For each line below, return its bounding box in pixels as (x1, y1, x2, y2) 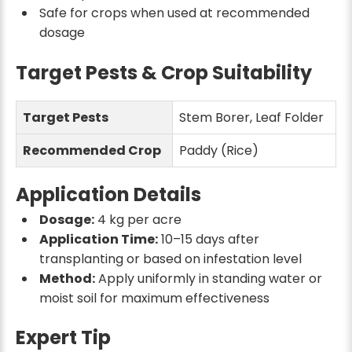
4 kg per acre (93, 210, 181, 229)
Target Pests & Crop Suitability (16, 59, 312, 86)
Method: (38, 269, 95, 288)
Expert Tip (16, 324, 111, 350)
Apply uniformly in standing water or (94, 269, 322, 288)
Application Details (16, 181, 201, 207)
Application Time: (38, 229, 158, 248)
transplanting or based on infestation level (38, 249, 302, 268)
